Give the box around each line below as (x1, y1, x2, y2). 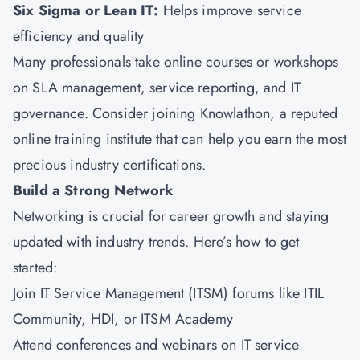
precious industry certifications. (13, 154, 207, 175)
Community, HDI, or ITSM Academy (13, 309, 233, 329)
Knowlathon (199, 103, 271, 124)
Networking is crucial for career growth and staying (13, 206, 329, 227)
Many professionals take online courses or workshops (13, 51, 339, 72)
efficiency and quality (13, 26, 145, 47)
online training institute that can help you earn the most (13, 129, 347, 149)
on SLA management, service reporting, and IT (13, 77, 301, 98)
